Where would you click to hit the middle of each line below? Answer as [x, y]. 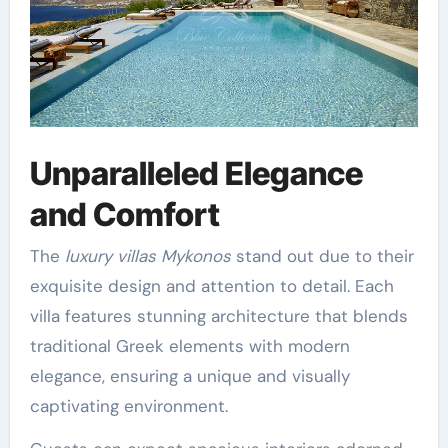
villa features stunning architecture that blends [218, 316]
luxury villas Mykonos [147, 256]
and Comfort [124, 214]
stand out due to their [322, 256]
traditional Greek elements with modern [189, 346]
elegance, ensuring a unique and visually [189, 376]
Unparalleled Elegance [196, 173]
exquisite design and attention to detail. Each [211, 286]
